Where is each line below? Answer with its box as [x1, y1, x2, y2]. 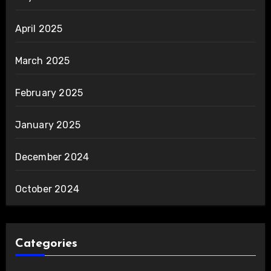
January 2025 [15, 119, 80, 131]
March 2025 [15, 55, 70, 67]
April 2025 [15, 23, 63, 35]
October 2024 [15, 183, 79, 195]
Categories [15, 238, 77, 250]
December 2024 [15, 151, 90, 163]
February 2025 [15, 87, 83, 99]
